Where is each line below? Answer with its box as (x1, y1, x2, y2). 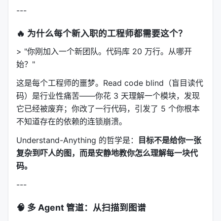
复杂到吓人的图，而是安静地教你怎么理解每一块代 (16, 148, 198, 158)
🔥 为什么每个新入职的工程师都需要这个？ (16, 28, 187, 38)
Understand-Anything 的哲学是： (16, 135, 138, 145)
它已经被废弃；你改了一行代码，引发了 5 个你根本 (16, 104, 200, 113)
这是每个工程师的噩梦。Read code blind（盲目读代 (16, 78, 203, 88)
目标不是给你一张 (138, 135, 201, 145)
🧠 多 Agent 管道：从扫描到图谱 (16, 202, 146, 213)
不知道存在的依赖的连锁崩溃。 (16, 116, 127, 126)
